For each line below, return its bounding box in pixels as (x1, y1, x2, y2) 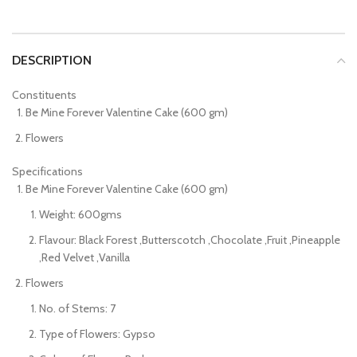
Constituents (12, 87, 76, 102)
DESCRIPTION (12, 52, 92, 68)
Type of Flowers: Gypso (39, 326, 155, 341)
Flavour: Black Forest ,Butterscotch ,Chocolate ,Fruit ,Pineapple (39, 232, 340, 247)
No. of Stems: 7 (39, 300, 116, 316)
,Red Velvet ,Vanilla (39, 249, 130, 265)
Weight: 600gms (39, 206, 122, 222)
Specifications (12, 163, 83, 178)
